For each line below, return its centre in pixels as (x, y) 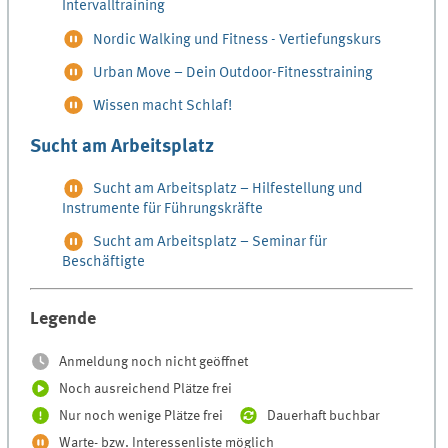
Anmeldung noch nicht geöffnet (154, 362)
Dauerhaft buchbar (323, 416)
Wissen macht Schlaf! (163, 105)
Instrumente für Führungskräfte (163, 209)
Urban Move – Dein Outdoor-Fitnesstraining (233, 72)
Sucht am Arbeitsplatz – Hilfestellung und (228, 189)
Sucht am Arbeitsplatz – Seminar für (210, 242)
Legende (63, 318)
